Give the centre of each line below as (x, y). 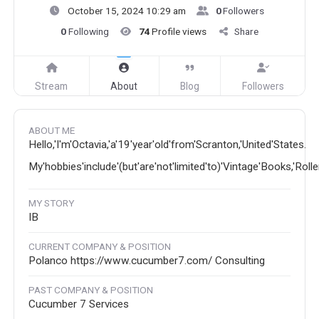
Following (88, 32)
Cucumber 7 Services (79, 304)
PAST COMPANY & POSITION (91, 290)
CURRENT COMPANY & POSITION (100, 247)
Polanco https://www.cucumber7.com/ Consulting (147, 261)
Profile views (179, 32)
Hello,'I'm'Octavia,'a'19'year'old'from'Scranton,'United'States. (167, 145)
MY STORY (51, 203)
